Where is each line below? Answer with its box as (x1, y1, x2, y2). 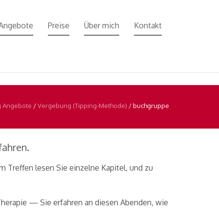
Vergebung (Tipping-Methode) (38, 102, 127, 109)
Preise (48, 21, 69, 30)
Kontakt (134, 21, 162, 30)
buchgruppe (133, 102, 169, 109)
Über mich (84, 21, 119, 30)
